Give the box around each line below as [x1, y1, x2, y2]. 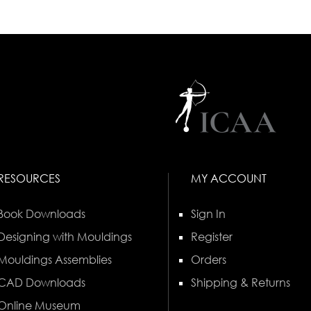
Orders [190, 252, 226, 267]
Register [190, 229, 233, 244]
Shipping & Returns [190, 275, 290, 289]
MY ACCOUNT [190, 171, 267, 185]
